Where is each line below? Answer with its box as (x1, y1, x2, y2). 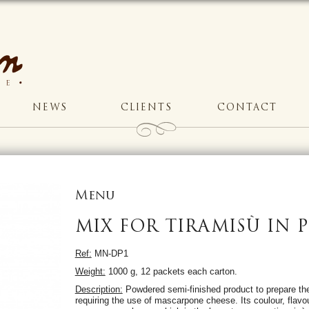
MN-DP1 (91, 248, 128, 259)
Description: (74, 283, 123, 295)
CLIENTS (121, 103, 172, 112)
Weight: (74, 266, 106, 277)
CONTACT (217, 103, 277, 112)
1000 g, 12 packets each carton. (105, 266, 237, 277)
